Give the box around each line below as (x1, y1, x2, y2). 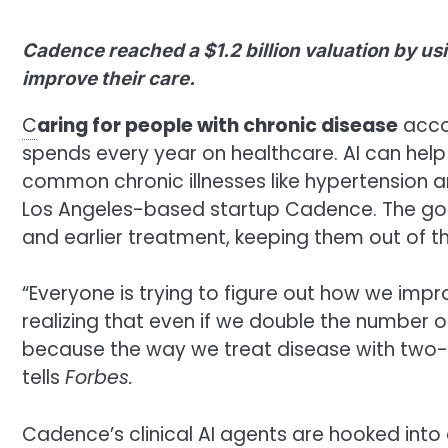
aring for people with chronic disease (37, 111, 398, 139)
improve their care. (22, 66, 195, 90)
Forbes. (65, 364, 133, 392)
